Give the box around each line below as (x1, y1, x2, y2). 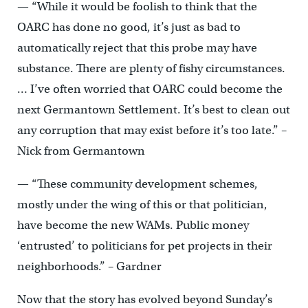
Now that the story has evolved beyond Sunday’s (16, 292, 272, 307)
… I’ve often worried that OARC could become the (16, 82, 283, 96)
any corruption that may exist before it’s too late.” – (16, 123, 287, 137)
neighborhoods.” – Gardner (16, 259, 162, 274)
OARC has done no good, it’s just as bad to (16, 20, 241, 34)
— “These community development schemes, (16, 177, 258, 191)
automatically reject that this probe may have (16, 41, 257, 55)
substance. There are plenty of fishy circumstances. (16, 61, 285, 76)
